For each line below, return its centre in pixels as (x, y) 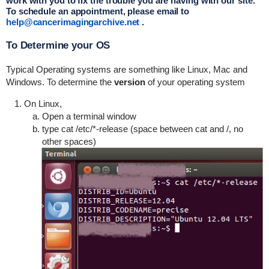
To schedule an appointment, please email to (98, 11)
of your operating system (195, 82)
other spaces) (69, 141)
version (129, 82)
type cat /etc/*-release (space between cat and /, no (142, 129)
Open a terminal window (89, 116)
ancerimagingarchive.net (89, 22)
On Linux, (43, 104)
